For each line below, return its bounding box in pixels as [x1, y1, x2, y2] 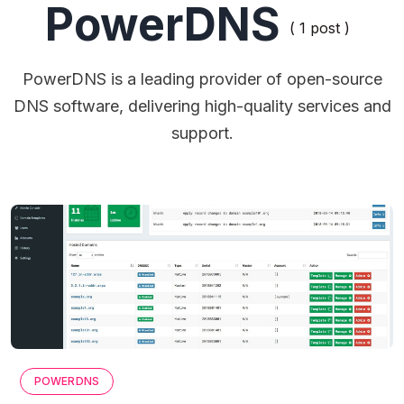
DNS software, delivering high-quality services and [13, 96, 391, 116]
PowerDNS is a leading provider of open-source [22, 69, 382, 89]
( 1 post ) [289, 19, 350, 38]
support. [170, 124, 234, 143]
